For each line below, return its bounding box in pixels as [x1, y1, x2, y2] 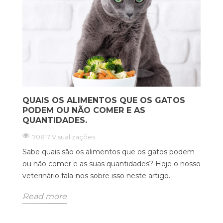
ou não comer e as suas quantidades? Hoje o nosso [22, 159, 201, 169]
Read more [22, 192, 67, 202]
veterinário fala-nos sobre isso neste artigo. [22, 171, 170, 181]
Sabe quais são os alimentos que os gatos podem [22, 147, 195, 157]
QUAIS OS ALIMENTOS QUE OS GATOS [22, 96, 185, 106]
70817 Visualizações [32, 133, 95, 141]
